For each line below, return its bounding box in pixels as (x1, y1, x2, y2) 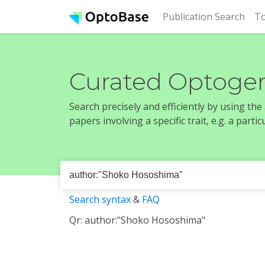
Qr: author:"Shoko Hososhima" (69, 214, 205, 227)
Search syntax (69, 193, 131, 206)
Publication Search (163, 10, 245, 23)
